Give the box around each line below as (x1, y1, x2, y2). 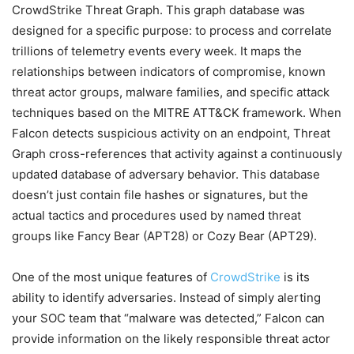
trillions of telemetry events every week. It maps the (12, 43, 302, 58)
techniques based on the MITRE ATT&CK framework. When (12, 104, 341, 120)
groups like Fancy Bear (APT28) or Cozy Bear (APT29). (12, 228, 317, 243)
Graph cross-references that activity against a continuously (12, 145, 342, 161)
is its (281, 269, 310, 284)
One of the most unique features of (12, 269, 210, 284)
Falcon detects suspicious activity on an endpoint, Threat (12, 125, 330, 141)
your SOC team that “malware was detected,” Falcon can (12, 310, 325, 326)
